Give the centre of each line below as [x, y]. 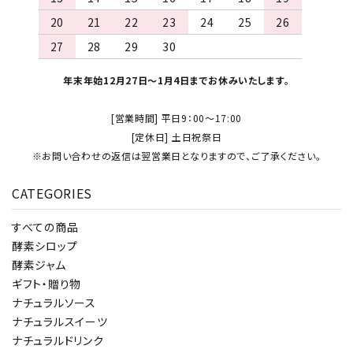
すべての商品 [45, 227]
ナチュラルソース [54, 302]
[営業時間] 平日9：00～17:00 [176, 117]
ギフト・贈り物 [46, 283]
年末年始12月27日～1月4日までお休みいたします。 [176, 80]
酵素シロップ [45, 245]
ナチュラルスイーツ [60, 321]
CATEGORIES [52, 193]
